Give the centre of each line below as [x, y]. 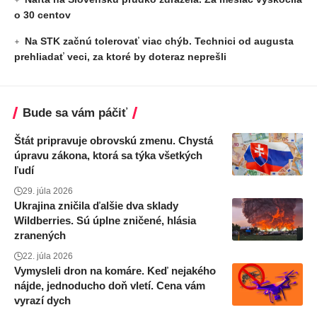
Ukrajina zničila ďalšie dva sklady [96, 205]
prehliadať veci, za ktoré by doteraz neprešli [120, 56]
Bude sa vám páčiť [75, 113]
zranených [40, 235]
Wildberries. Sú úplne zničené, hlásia [105, 220]
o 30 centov [42, 15]
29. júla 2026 [48, 191]
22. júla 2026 [48, 256]
